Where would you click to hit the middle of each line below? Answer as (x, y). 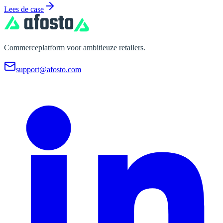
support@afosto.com (49, 70)
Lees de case (24, 9)
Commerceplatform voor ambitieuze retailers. (75, 48)
